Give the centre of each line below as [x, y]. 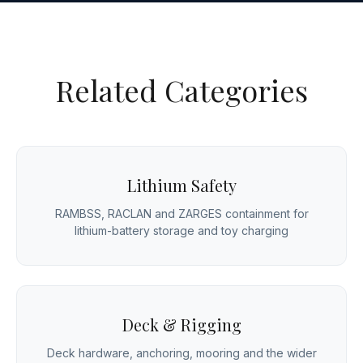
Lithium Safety [181, 186]
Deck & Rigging [181, 325]
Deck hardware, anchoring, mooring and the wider [181, 353]
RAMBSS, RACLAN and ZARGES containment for [181, 214]
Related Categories [181, 90]
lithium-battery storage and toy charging [181, 231]
